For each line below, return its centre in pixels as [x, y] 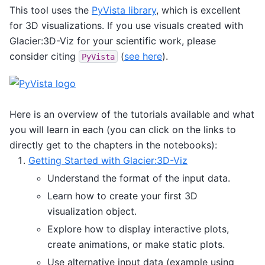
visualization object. [92, 211]
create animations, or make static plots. [136, 244]
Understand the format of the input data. [139, 178]
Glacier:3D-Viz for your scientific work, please [113, 41]
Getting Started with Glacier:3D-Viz [108, 160]
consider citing [44, 56]
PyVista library [124, 10]
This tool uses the [51, 10]
